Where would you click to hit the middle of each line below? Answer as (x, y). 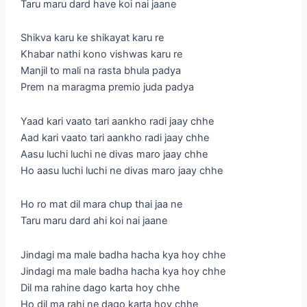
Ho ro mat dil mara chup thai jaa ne (101, 205)
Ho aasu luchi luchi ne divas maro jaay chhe (121, 170)
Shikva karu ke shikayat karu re (92, 38)
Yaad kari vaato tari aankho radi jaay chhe (117, 121)
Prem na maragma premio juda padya (107, 87)
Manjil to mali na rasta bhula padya (100, 71)
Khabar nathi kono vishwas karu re (101, 54)
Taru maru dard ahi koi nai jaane (94, 221)
